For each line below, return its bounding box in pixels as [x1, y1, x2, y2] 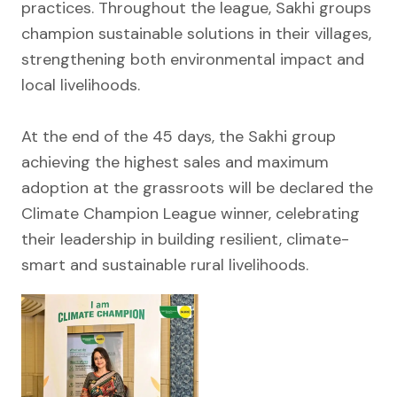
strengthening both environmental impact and [21, 48, 364, 70]
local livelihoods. [21, 74, 140, 96]
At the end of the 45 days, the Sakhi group [21, 125, 336, 147]
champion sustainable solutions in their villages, [21, 22, 371, 44]
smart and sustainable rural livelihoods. [21, 253, 308, 276]
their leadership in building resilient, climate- [21, 228, 349, 250]
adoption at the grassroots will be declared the [21, 176, 373, 198]
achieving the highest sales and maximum [21, 151, 329, 173]
